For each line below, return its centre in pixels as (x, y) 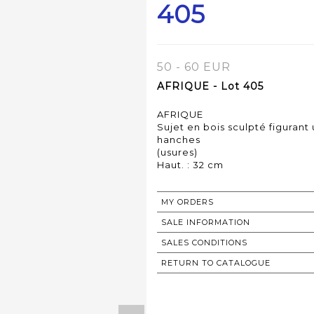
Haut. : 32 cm (190, 165)
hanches (179, 140)
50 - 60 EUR (194, 67)
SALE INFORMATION (206, 223)
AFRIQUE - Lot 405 (210, 87)
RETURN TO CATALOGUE (216, 263)
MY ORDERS (187, 202)
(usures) (177, 152)
